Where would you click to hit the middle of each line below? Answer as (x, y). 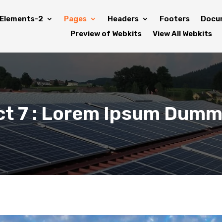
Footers (174, 19)
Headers (123, 19)
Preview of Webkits (106, 34)
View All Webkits (182, 34)
